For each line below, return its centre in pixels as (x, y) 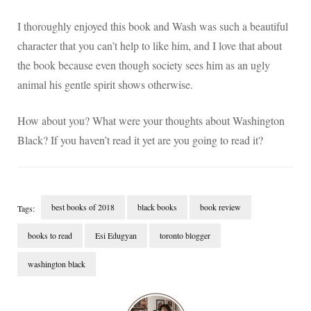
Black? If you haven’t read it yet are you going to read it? (140, 140)
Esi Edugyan (116, 236)
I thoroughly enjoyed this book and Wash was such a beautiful (153, 26)
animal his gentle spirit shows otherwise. (105, 85)
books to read (50, 236)
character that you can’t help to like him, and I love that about (150, 46)
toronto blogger (185, 236)
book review (220, 207)
